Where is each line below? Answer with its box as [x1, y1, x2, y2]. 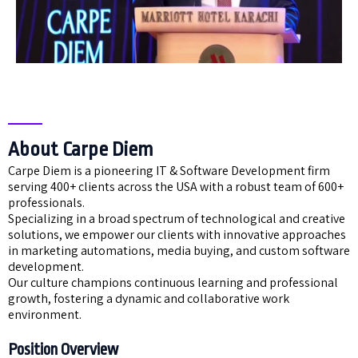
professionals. [8, 193, 85, 211]
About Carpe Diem [8, 137, 153, 161]
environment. [8, 305, 82, 323]
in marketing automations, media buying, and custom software [8, 241, 350, 259]
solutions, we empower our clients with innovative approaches [8, 225, 346, 243]
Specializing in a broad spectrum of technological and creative [8, 209, 345, 227]
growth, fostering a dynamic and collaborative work [8, 289, 289, 307]
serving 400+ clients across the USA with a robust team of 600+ [8, 177, 344, 195]
